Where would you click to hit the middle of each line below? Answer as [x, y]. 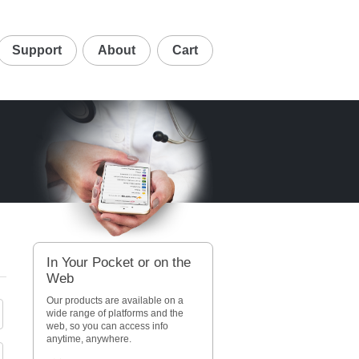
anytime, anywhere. [89, 339]
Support [36, 50]
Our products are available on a [115, 301]
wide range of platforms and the [115, 313]
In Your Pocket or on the [118, 262]
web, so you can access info [107, 326]
